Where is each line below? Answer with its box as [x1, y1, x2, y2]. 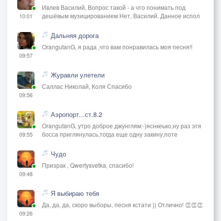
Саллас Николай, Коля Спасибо [42, 82, 132, 90]
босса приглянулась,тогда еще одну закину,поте [42, 130, 178, 138]
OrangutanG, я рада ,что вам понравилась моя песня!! [42, 42, 192, 51]
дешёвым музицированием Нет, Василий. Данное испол [42, 11, 200, 20]
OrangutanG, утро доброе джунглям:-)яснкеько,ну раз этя [42, 121, 201, 130]
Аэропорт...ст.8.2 [51, 110, 102, 119]
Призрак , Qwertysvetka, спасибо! [42, 161, 134, 169]
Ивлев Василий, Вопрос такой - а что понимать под [42, 3, 185, 11]
